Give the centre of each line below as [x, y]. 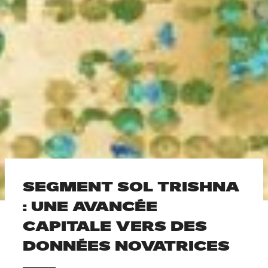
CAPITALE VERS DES [115, 226]
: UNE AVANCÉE [90, 206]
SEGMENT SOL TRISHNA [131, 186]
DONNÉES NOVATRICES [126, 245]
